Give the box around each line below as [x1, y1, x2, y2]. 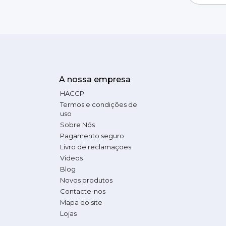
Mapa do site [60, 198, 102, 206]
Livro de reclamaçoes [60, 142, 131, 151]
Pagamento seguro [60, 131, 124, 140]
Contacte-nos [60, 187, 105, 195]
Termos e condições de [60, 100, 137, 108]
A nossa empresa [59, 74, 131, 84]
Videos [60, 153, 83, 162]
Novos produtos [60, 176, 112, 184]
